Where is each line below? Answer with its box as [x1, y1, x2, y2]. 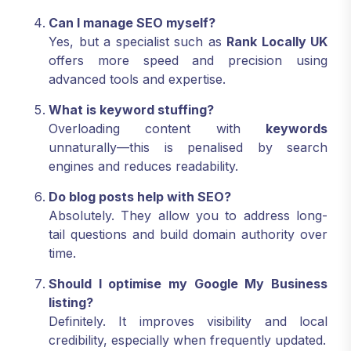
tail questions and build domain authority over [49, 226, 327, 243]
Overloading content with [49, 121, 266, 137]
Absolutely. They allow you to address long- [49, 208, 327, 224]
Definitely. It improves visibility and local [49, 313, 327, 330]
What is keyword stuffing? [49, 102, 214, 118]
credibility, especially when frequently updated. [49, 332, 326, 349]
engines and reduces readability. [49, 158, 238, 175]
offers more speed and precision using [49, 52, 327, 69]
